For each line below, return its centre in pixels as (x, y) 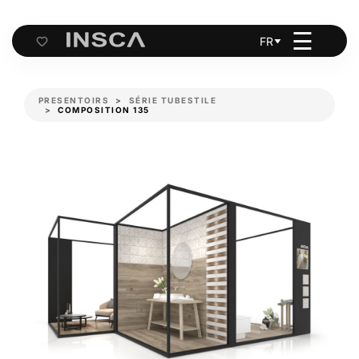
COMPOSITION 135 (104, 109)
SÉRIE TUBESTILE (172, 100)
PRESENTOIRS (73, 100)
